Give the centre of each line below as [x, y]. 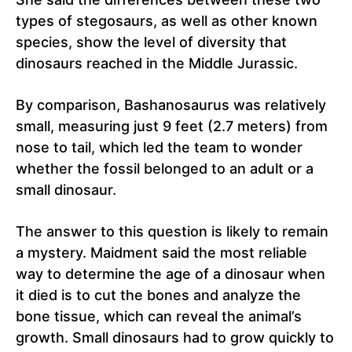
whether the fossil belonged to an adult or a [165, 168]
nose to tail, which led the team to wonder [159, 147]
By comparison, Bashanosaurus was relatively [171, 104]
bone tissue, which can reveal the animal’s [159, 316]
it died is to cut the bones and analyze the [158, 295]
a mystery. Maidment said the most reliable [161, 252]
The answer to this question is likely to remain [172, 231]
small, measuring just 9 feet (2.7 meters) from [172, 126]
